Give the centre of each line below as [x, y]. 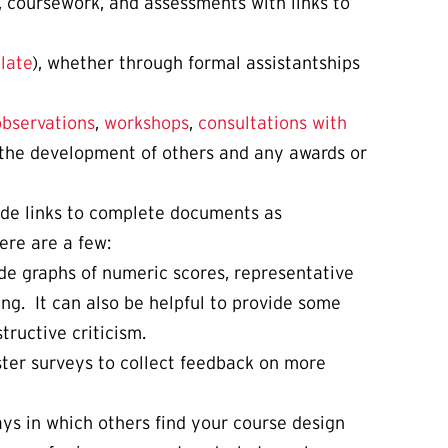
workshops [146, 123]
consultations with [272, 123]
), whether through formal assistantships [196, 63]
